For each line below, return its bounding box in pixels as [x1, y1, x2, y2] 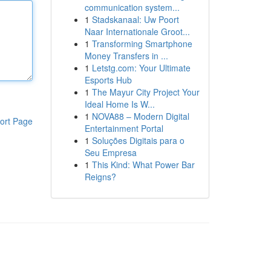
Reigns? [84, 171, 116, 183]
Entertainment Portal [84, 122, 163, 134]
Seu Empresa [84, 146, 137, 158]
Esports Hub [84, 74, 132, 86]
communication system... [84, 1, 180, 13]
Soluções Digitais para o [91, 134, 184, 146]
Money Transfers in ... [84, 50, 168, 62]
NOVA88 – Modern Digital [91, 110, 189, 122]
